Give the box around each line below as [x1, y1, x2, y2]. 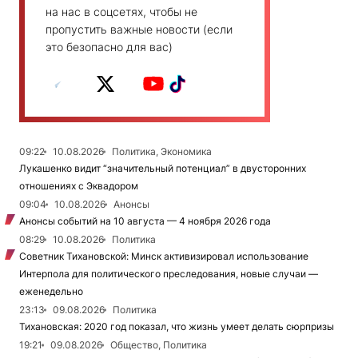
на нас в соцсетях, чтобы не [46, 4, 197, 18]
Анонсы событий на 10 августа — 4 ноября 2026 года [19, 214, 271, 227]
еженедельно [19, 284, 83, 297]
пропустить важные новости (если [46, 22, 233, 36]
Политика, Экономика [112, 145, 212, 157]
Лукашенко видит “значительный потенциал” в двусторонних [19, 161, 306, 174]
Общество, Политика [110, 338, 207, 351]
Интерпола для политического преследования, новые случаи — [19, 267, 318, 280]
